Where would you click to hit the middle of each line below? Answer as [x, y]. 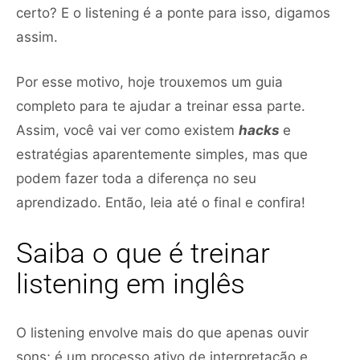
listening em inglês [131, 284]
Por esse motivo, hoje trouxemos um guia [149, 82]
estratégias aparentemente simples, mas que [162, 154]
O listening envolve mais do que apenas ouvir [162, 332]
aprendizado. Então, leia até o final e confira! [161, 202]
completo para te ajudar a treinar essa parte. [161, 106]
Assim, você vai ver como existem [127, 130]
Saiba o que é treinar [143, 253]
